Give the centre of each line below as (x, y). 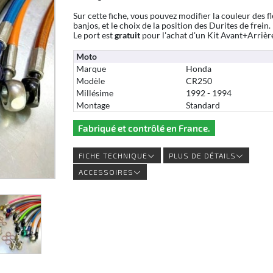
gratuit (127, 35)
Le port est (94, 35)
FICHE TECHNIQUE (113, 155)
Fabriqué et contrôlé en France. (144, 128)
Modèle (90, 81)
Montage (93, 105)
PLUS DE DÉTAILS (202, 155)
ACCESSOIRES (106, 172)
